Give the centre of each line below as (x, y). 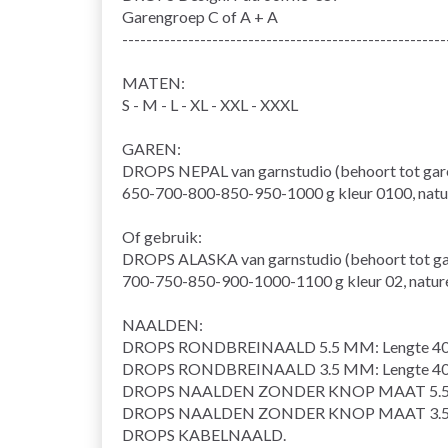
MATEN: (153, 82)
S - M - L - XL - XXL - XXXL (210, 104)
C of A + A (241, 16)
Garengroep (163, 16)
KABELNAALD (230, 434)
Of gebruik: (162, 236)
